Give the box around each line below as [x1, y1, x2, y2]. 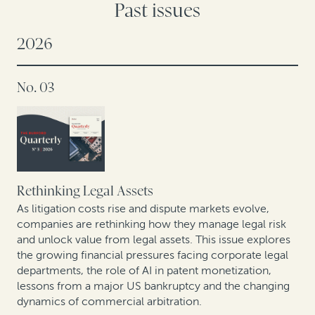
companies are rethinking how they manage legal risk [17, 217, 286, 231]
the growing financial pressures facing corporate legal [17, 248, 288, 262]
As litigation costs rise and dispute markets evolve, [17, 202, 269, 216]
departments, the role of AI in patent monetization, [17, 264, 271, 278]
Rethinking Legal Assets [17, 184, 153, 200]
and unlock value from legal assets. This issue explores [17, 233, 290, 247]
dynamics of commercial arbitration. [17, 295, 202, 309]
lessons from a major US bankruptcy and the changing [17, 279, 290, 293]
